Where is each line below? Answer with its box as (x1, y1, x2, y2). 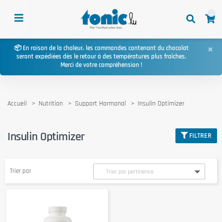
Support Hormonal (75, 99, 126, 108)
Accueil (7, 99, 27, 108)
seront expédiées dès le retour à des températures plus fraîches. (16, 53, 187, 61)
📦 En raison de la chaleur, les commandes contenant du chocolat (14, 44, 189, 53)
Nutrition (39, 99, 63, 108)
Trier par (10, 166, 31, 175)
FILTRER (189, 131, 212, 140)
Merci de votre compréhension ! (60, 61, 143, 69)
